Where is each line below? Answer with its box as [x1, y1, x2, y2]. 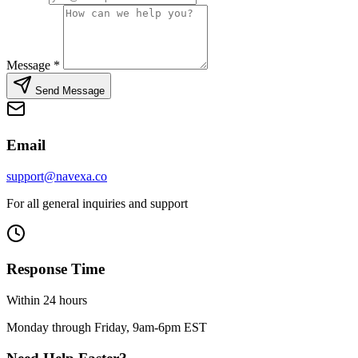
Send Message [32, 85, 105, 97]
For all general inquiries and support [6, 196, 188, 210]
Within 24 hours [6, 293, 87, 308]
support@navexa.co [6, 169, 107, 183]
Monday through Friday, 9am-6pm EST [6, 320, 207, 335]
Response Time [6, 261, 105, 278]
